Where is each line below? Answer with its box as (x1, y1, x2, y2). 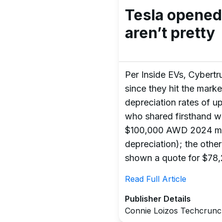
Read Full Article (125, 174, 186, 184)
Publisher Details (125, 194, 191, 204)
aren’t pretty (125, 24, 215, 42)
